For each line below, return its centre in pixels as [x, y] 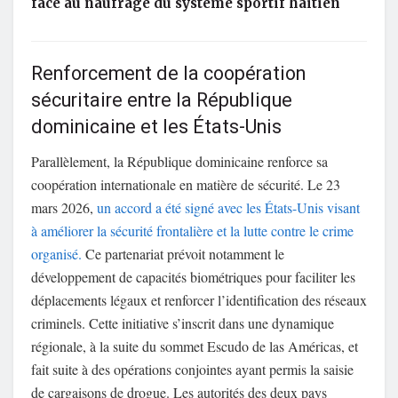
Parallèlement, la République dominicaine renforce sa [179, 162]
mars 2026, [64, 208]
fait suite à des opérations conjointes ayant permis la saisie [192, 370]
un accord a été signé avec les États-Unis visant [228, 208]
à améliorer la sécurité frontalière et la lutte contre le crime [192, 231]
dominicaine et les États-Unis [156, 127]
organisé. [56, 254]
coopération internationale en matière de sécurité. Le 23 [186, 185]
